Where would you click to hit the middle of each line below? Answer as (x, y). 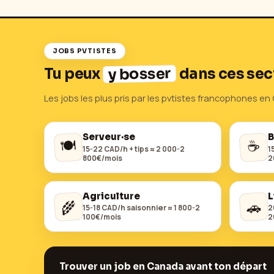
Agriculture (111, 197)
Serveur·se (109, 137)
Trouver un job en (103, 266)
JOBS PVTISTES (84, 51)
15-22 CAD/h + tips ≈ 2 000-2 (134, 149)
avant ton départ (225, 266)
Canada (165, 266)
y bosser (139, 74)
